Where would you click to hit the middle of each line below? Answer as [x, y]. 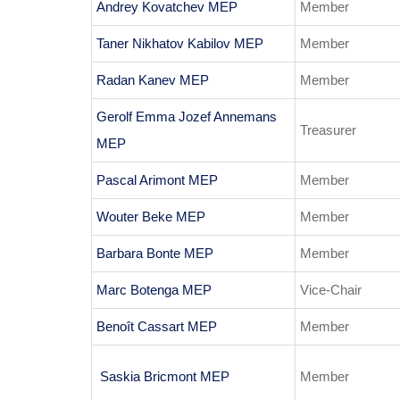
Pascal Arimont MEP [157, 180]
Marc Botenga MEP [154, 290]
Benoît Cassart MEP [157, 327]
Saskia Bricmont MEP [163, 377]
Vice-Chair [331, 290]
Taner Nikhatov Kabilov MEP [180, 44]
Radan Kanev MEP [153, 80]
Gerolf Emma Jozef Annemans [187, 117]
